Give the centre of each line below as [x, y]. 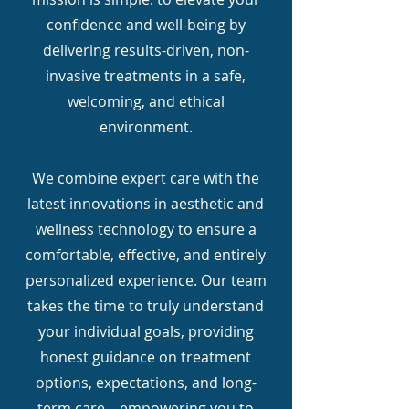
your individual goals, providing [146, 331]
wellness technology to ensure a [146, 229]
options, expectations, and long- [146, 383]
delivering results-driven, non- [146, 50]
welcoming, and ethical [146, 101]
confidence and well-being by [146, 25]
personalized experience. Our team [146, 280]
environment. [146, 127]
